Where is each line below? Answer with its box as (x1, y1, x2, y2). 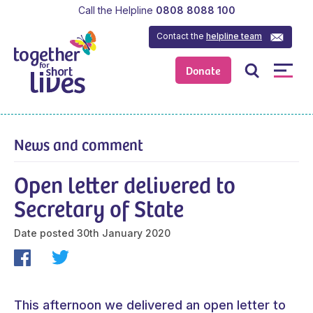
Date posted (14, 226, 74, 239)
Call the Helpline (78, 3, 153, 16)
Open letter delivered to (14, 168, 235, 199)
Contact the (156, 30, 207, 41)
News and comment (14, 133, 143, 154)
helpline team (206, 30, 263, 41)
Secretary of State (14, 191, 184, 223)
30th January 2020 (77, 226, 170, 239)
